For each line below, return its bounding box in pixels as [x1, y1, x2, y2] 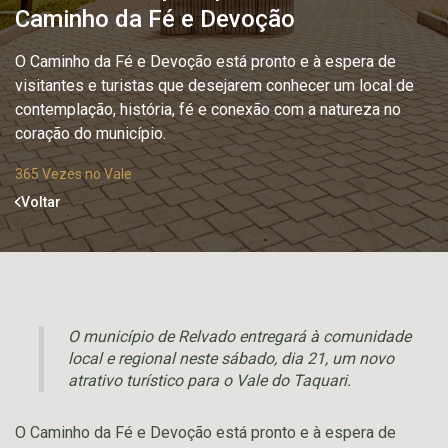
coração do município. [15, 124, 166, 143]
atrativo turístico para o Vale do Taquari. [68, 371, 351, 390]
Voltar [20, 194, 61, 210]
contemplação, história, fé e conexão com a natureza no [15, 100, 401, 119]
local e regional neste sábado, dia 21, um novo [68, 349, 394, 368]
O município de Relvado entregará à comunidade [68, 327, 411, 346]
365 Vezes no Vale [15, 166, 132, 182]
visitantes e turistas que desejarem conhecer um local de [15, 76, 414, 95]
